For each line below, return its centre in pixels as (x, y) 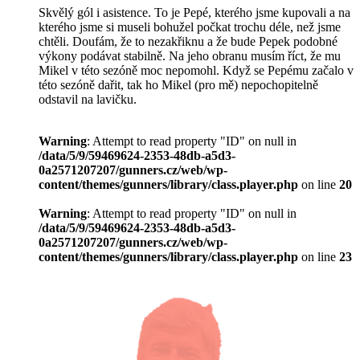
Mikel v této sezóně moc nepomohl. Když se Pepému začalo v (196, 70)
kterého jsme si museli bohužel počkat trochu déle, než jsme (190, 27)
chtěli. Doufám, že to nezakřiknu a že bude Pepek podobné (188, 41)
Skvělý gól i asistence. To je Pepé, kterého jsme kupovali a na (194, 12)
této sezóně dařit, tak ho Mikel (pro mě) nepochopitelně (178, 84)
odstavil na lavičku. (88, 99)
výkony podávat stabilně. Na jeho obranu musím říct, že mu (190, 55)
